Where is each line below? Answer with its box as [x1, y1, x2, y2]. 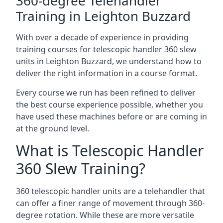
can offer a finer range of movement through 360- [16, 198, 205, 209]
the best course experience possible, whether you [16, 99, 203, 110]
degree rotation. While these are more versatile [16, 210, 194, 221]
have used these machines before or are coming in [16, 111, 207, 122]
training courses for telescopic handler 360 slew [16, 44, 197, 55]
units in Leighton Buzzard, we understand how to [16, 56, 202, 67]
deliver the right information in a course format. [16, 68, 197, 79]
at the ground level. [16, 123, 89, 134]
